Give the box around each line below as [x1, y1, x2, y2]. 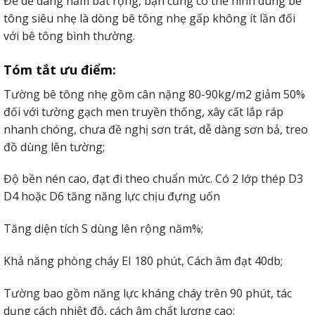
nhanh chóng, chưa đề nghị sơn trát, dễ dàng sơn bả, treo [4, 121, 308, 137]
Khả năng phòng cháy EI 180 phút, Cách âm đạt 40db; [4, 252, 283, 269]
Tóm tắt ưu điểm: [4, 60, 116, 78]
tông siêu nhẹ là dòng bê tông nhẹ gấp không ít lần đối [4, 10, 295, 26]
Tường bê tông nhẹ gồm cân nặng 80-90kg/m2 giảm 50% [4, 86, 305, 102]
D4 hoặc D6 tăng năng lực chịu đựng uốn [4, 188, 220, 205]
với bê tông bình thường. [4, 27, 135, 44]
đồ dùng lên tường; [4, 139, 105, 155]
